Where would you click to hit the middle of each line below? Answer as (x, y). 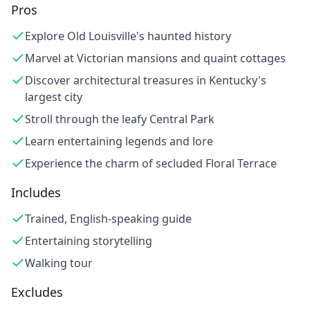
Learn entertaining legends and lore (119, 141)
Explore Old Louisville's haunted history (128, 36)
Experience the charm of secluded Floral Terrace (151, 163)
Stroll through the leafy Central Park (120, 119)
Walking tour (59, 263)
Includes (36, 192)
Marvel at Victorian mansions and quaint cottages (155, 58)
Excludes (37, 292)
